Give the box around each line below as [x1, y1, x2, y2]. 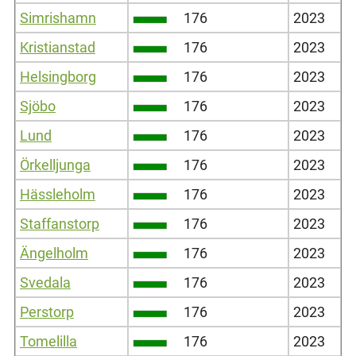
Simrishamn [19, 9, 96, 26]
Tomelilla [19, 332, 77, 350]
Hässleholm [19, 185, 95, 203]
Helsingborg [19, 68, 96, 85]
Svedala [19, 273, 71, 291]
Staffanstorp [19, 215, 99, 232]
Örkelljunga [19, 156, 91, 173]
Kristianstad [19, 38, 95, 56]
